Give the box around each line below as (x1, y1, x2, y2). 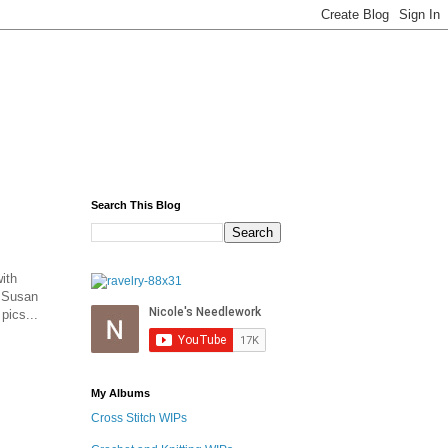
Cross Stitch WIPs (91, 411, 187, 425)
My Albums (91, 387, 150, 399)
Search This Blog (91, 199, 181, 211)
